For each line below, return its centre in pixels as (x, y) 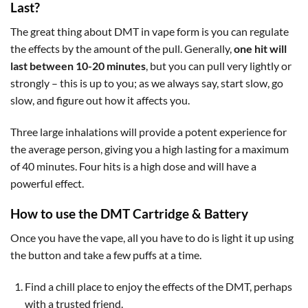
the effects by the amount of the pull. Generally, (122, 48)
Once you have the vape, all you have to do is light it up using (152, 238)
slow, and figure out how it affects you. (100, 100)
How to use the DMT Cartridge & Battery (129, 214)
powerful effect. (47, 183)
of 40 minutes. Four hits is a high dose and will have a (133, 166)
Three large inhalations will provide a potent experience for (148, 131)
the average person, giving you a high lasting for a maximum (150, 148)
